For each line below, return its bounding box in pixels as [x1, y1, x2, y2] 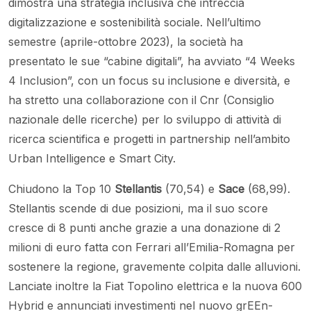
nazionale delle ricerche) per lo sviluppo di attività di [8, 112, 281, 127]
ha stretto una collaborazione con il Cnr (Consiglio [8, 93, 274, 108]
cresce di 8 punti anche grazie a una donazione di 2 [8, 221, 280, 235]
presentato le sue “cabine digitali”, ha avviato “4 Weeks [8, 54, 295, 69]
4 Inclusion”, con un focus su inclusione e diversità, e [8, 74, 290, 88]
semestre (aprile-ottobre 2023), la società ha [8, 35, 243, 49]
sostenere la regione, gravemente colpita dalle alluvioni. [8, 260, 301, 274]
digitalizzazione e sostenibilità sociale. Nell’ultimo [8, 15, 261, 30]
